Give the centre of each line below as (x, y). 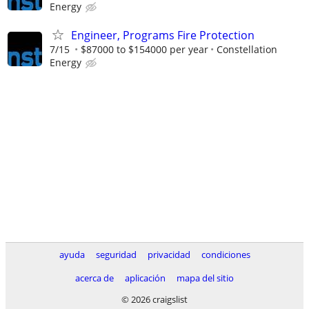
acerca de (94, 278)
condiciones (226, 255)
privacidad (169, 255)
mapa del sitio (205, 278)
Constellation (247, 50)
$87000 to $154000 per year (144, 50)
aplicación (145, 278)
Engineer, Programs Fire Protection (163, 36)
